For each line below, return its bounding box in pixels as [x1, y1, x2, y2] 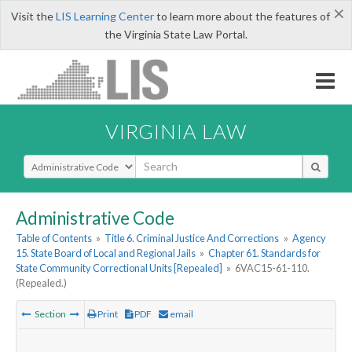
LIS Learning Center [55, 9, 154, 23]
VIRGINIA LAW [105, 119, 247, 143]
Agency [291, 232, 326, 245]
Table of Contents [16, 232, 92, 245]
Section [33, 308, 68, 321]
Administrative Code [16, 207, 174, 229]
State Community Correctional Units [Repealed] [16, 262, 222, 275]
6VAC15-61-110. [235, 262, 310, 275]
